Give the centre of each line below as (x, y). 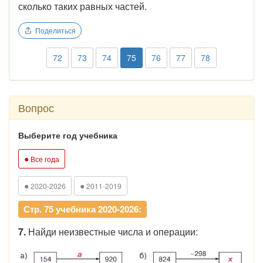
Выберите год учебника (68, 135)
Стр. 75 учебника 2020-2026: (82, 209)
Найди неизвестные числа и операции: (112, 231)
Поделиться (55, 30)
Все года (44, 159)
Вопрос (36, 107)
